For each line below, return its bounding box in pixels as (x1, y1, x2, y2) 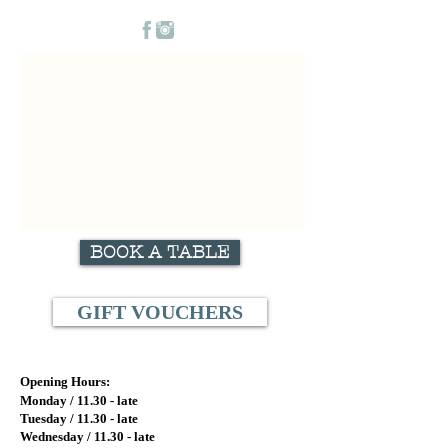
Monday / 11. (20, 393, 93, 408)
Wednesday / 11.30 (20, 429, 124, 444)
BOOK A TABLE (90, 242, 230, 263)
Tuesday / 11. (20, 411, 93, 426)
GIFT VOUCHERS (77, 301, 243, 323)
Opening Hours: (20, 374, 110, 389)
